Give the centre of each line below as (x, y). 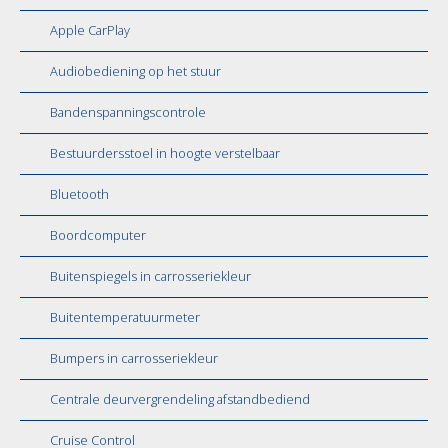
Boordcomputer (98, 235)
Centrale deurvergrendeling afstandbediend (180, 399)
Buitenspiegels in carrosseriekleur (150, 276)
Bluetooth (79, 194)
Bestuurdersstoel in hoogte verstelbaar (165, 153)
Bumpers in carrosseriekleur (134, 358)
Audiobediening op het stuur (135, 71)
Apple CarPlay (90, 30)
